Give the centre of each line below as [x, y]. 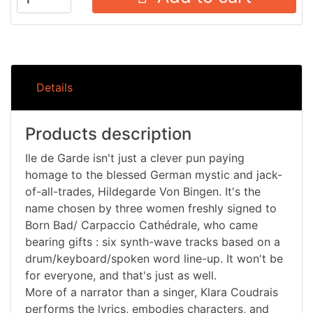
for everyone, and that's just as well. [121, 276]
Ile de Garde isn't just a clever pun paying [135, 158]
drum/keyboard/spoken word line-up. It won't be [154, 259]
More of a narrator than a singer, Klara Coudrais [152, 292]
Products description [108, 134]
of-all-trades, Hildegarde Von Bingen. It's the [143, 192]
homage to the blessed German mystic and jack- [154, 175]
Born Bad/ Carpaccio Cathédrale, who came [141, 225]
